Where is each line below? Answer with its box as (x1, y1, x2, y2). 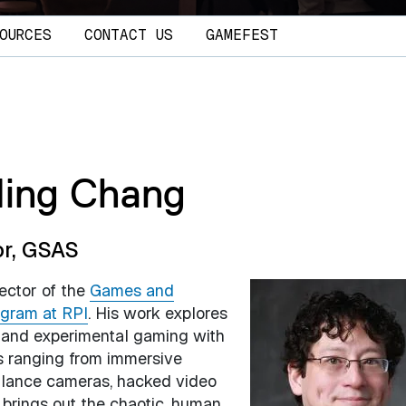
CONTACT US (83, 25, 173, 45)
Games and (89, 279, 174, 301)
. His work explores (87, 302, 227, 324)
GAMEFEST (205, 25, 278, 45)
